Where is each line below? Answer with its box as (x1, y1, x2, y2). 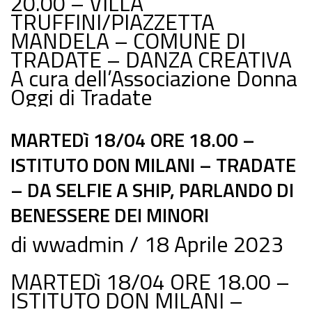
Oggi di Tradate (10, 80, 153, 114)
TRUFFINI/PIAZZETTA (10, 5, 214, 38)
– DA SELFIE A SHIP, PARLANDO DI (10, 175, 294, 205)
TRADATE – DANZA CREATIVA (10, 42, 292, 76)
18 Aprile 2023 (144, 227, 283, 260)
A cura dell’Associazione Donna (10, 61, 297, 95)
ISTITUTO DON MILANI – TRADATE (10, 150, 296, 180)
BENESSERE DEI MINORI (10, 200, 209, 230)
